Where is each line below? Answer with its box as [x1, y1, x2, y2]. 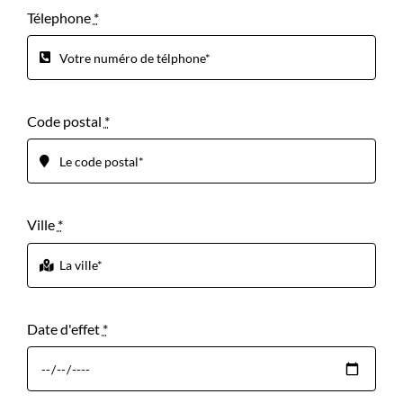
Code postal [26, 112, 104, 130]
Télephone [26, 8, 94, 26]
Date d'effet [26, 319, 103, 337]
